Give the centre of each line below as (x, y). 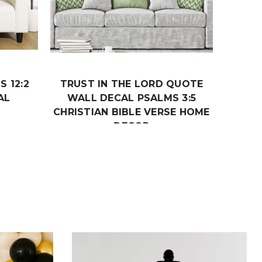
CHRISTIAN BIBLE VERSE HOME (132, 112)
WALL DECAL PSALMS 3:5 (131, 98)
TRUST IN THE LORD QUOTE (132, 84)
